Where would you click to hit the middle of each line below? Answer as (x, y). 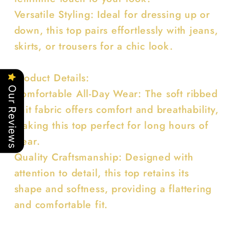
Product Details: (55, 77)
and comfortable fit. (61, 204)
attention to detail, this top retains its (101, 173)
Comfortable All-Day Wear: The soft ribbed (116, 93)
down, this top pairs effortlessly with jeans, (116, 30)
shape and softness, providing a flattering (113, 188)
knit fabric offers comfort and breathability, (116, 109)
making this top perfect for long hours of (111, 125)
